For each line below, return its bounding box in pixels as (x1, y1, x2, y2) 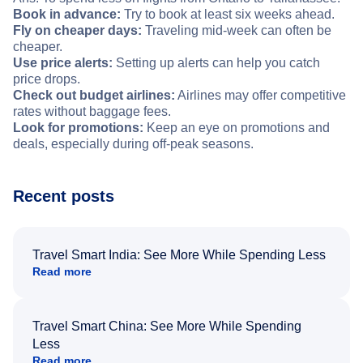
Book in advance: (13, 7, 121, 22)
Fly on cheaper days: (13, 23, 142, 38)
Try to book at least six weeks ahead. (121, 7, 335, 22)
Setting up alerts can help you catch (113, 56, 320, 70)
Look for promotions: (13, 121, 143, 135)
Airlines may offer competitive (175, 88, 346, 103)
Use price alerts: (13, 56, 113, 70)
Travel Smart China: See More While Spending (32, 319, 301, 334)
